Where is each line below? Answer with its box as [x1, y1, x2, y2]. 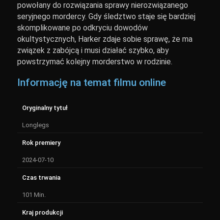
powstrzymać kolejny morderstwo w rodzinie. [17, 57, 172, 66]
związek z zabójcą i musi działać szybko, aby [17, 46, 169, 55]
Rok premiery [22, 139, 60, 146]
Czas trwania [22, 174, 60, 181]
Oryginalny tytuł [22, 104, 68, 111]
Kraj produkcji [22, 209, 63, 216]
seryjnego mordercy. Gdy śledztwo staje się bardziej [17, 12, 195, 21]
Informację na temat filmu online [17, 77, 166, 88]
